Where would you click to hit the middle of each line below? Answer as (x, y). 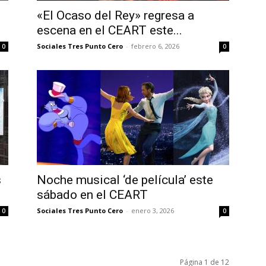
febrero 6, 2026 (155, 46)
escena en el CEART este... (110, 30)
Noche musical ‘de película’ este (125, 180)
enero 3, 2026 (153, 210)
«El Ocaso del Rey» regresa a (115, 15)
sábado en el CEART (92, 194)
